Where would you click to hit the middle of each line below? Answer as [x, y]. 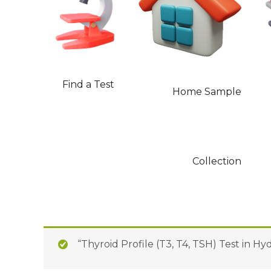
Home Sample [207, 91]
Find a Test [89, 85]
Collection [217, 161]
